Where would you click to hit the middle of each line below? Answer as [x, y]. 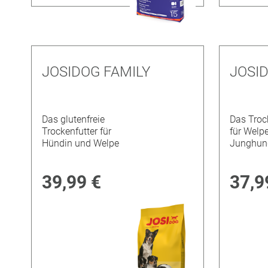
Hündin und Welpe [81, 144]
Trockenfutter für [77, 132]
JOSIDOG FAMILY [96, 71]
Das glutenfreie [74, 120]
